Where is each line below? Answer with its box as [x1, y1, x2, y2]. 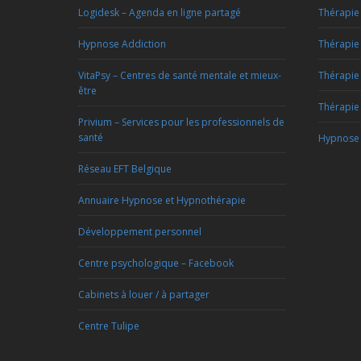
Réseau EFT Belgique [78, 162, 172, 176]
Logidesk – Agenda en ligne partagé [78, 6, 241, 19]
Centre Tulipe [78, 319, 139, 333]
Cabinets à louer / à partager [78, 288, 210, 301]
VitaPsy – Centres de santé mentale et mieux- [78, 68, 281, 82]
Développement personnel [78, 225, 201, 239]
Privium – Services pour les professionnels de [78, 115, 284, 129]
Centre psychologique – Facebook [78, 256, 234, 270]
